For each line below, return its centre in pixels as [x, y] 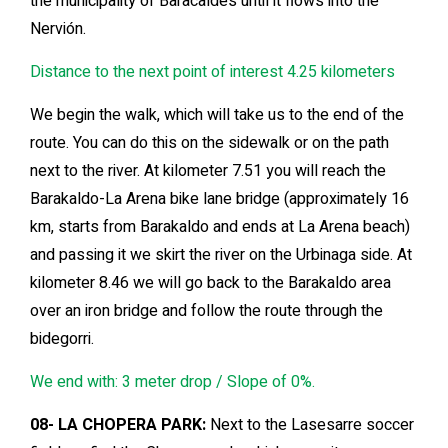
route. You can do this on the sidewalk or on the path [209, 143]
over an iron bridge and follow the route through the [206, 311]
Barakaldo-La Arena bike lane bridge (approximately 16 [219, 199]
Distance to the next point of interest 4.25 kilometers [212, 72]
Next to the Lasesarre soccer [310, 425]
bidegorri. [62, 339]
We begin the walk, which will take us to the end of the [217, 115]
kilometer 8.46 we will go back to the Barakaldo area [210, 283]
